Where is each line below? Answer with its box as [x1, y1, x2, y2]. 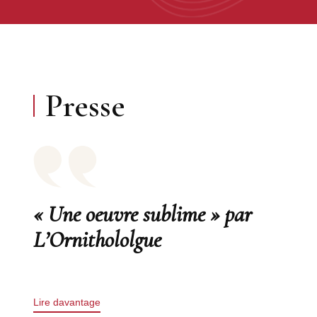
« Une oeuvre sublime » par [33, 200, 252, 228]
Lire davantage [33, 296, 100, 308]
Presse [45, 86, 125, 125]
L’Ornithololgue [33, 226, 161, 253]
